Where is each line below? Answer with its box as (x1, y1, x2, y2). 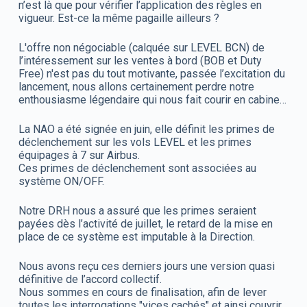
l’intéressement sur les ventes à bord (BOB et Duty (18, 53, 262, 67)
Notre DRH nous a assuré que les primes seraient (18, 204, 256, 217)
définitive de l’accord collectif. (18, 272, 162, 286)
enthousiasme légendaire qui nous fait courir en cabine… (18, 93, 286, 106)
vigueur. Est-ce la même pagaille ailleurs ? (18, 11, 219, 25)
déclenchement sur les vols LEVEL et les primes (18, 135, 251, 149)
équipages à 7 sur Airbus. (18, 148, 140, 162)
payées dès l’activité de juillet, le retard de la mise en (18, 217, 273, 230)
